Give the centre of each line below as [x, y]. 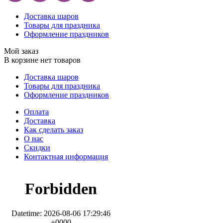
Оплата [36, 112]
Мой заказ [21, 51]
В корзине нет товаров [42, 60]
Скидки [37, 148]
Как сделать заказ [54, 130]
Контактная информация [66, 157]
